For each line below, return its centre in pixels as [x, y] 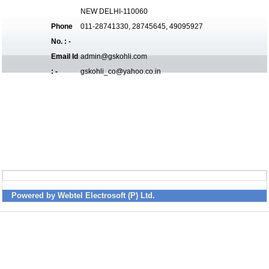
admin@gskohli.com [114, 56]
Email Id [65, 56]
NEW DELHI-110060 [114, 11]
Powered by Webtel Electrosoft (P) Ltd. [83, 195]
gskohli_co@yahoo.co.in [121, 71]
